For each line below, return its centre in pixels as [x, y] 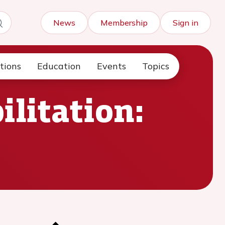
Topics [156, 66]
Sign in [186, 23]
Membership [124, 23]
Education [59, 66]
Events [111, 66]
